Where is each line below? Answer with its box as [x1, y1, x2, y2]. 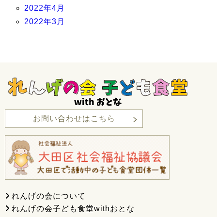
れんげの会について [12, 191, 86, 200]
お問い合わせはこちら [32, 114, 115, 123]
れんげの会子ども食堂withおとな [12, 204, 135, 213]
